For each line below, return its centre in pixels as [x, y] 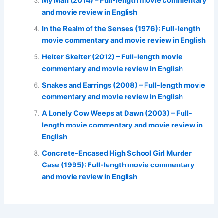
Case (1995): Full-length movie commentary [118, 165]
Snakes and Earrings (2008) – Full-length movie [124, 85]
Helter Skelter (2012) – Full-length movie [112, 57]
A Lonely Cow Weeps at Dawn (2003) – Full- [117, 113]
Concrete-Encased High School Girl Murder [117, 153]
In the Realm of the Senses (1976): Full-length [121, 28]
